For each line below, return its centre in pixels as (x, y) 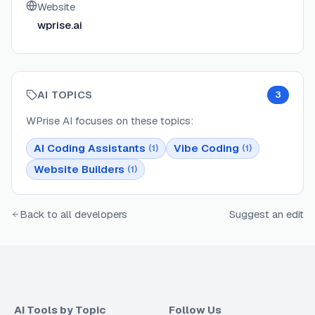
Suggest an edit (266, 214)
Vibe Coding (206, 148)
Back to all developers (73, 214)
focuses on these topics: (133, 121)
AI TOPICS (65, 95)
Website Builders (79, 169)
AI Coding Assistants (90, 148)
